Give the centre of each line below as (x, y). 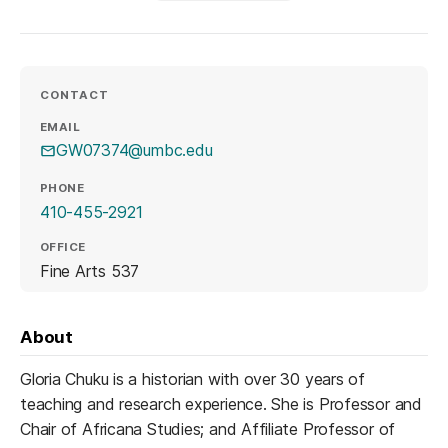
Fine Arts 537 (90, 270)
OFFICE (63, 247)
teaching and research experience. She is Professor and (221, 403)
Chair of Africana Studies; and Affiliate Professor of (208, 428)
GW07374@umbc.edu (134, 150)
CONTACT (75, 95)
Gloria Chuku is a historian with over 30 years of (193, 378)
